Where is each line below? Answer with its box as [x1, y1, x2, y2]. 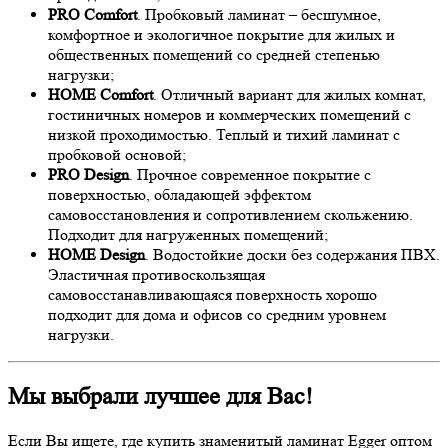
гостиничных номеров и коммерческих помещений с [48, 105, 411, 125]
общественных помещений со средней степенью [48, 45, 380, 65]
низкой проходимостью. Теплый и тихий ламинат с [48, 125, 400, 145]
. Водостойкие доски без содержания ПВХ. [145, 245, 440, 265]
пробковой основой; [48, 145, 186, 165]
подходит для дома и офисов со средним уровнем [48, 305, 386, 325]
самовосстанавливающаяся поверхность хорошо [48, 285, 377, 305]
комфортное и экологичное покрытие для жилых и [48, 25, 395, 45]
